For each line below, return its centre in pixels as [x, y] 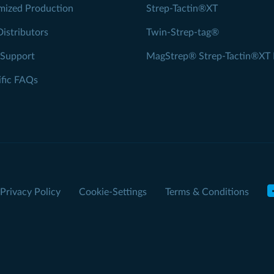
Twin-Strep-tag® [183, 33]
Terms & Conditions [207, 192]
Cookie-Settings [113, 192]
